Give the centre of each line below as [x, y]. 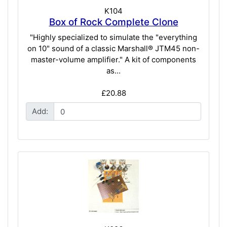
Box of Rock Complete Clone [113, 22]
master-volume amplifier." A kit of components [113, 59]
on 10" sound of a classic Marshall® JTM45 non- [113, 48]
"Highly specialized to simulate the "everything [113, 37]
